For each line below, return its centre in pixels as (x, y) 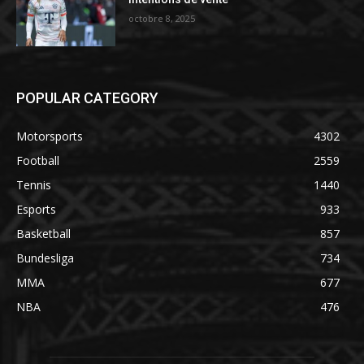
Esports (36, 209)
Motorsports (50, 136)
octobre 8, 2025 (162, 19)
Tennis (34, 184)
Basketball (43, 233)
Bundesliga (45, 258)
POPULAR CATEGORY (87, 97)
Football (38, 160)
